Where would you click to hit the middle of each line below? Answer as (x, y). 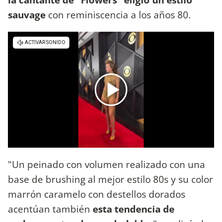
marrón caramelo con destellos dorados (97, 194)
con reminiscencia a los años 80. (118, 14)
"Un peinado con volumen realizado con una (107, 165)
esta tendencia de (132, 209)
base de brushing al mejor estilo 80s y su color (111, 179)
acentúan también (49, 209)
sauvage (27, 14)
